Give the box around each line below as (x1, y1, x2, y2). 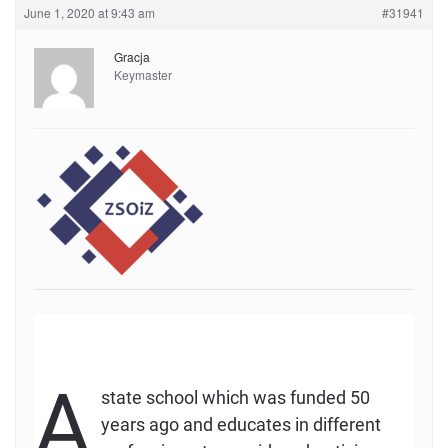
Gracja (114, 48, 150, 65)
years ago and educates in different (101, 414, 381, 435)
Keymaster (114, 66, 172, 83)
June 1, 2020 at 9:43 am (24, 4, 155, 21)
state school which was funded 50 (101, 387, 370, 408)
